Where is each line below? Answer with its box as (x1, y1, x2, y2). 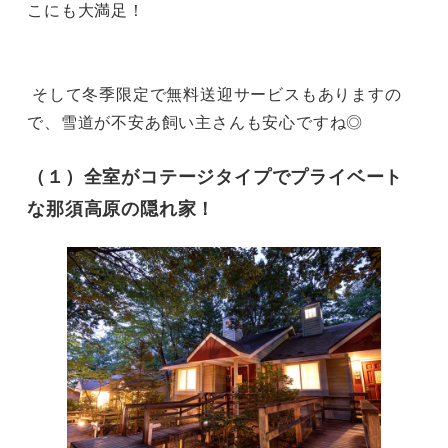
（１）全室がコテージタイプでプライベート (27, 162, 404, 189)
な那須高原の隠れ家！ (27, 194, 216, 221)
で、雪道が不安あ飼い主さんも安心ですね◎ (27, 109, 364, 133)
